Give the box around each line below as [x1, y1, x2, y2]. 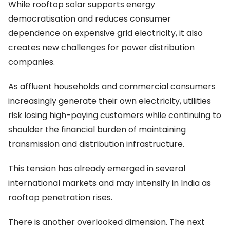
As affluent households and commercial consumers [8, 80, 216, 92]
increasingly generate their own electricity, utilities [8, 94, 211, 107]
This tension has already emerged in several [8, 162, 185, 175]
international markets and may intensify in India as [8, 177, 211, 189]
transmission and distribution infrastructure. [8, 138, 184, 150]
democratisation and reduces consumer [8, 12, 171, 25]
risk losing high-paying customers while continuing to [8, 109, 221, 121]
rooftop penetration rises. [8, 191, 112, 203]
